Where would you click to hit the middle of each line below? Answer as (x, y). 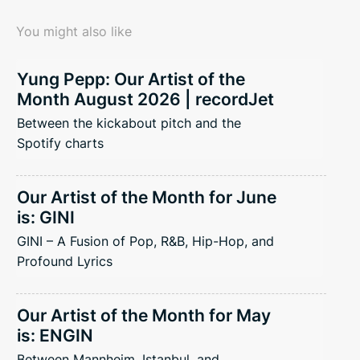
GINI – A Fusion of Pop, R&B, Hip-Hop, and (145, 241)
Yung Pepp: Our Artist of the (131, 79)
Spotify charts (60, 143)
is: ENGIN (55, 335)
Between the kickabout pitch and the (129, 123)
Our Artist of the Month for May (144, 315)
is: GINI (46, 217)
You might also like (74, 31)
